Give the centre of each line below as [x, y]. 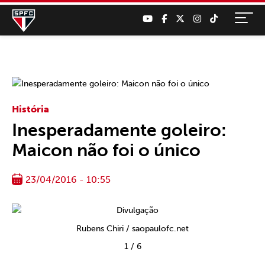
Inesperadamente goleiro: [119, 130]
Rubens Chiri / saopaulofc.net [132, 229]
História [30, 109]
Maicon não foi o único [106, 150]
